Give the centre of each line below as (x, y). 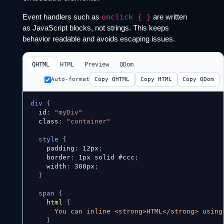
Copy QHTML (112, 79)
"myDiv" (68, 112)
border (50, 157)
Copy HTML (156, 79)
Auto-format (70, 79)
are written (169, 16)
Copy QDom (198, 79)
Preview (97, 64)
